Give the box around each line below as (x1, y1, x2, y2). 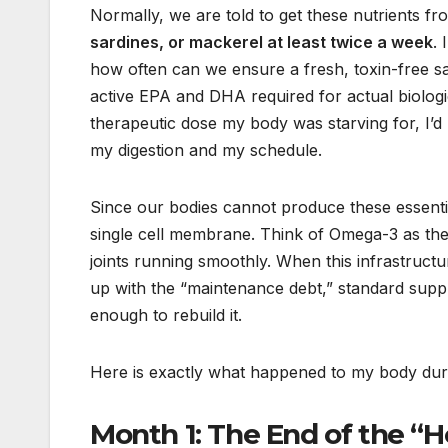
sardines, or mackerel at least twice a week (90, 31, 433, 52)
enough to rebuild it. (90, 304, 242, 325)
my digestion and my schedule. (90, 139, 322, 160)
